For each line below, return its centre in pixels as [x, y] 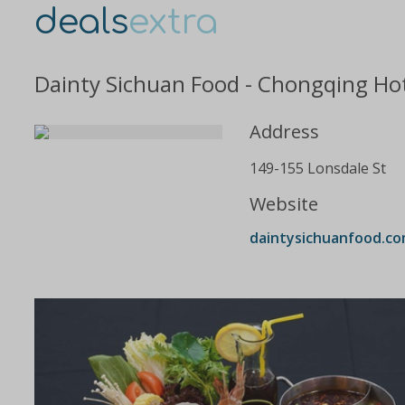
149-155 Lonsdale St [318, 169]
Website [284, 204]
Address [284, 132]
